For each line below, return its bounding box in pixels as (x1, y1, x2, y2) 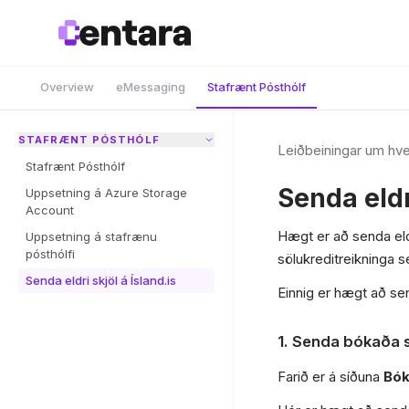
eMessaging (116, 79, 185, 94)
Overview (40, 79, 94, 94)
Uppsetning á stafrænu (26, 229, 157, 244)
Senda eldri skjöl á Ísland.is (26, 273, 176, 288)
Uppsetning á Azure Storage (26, 185, 187, 200)
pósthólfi (26, 246, 75, 261)
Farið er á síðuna (278, 368, 383, 385)
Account (26, 203, 74, 217)
